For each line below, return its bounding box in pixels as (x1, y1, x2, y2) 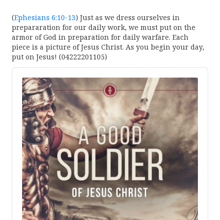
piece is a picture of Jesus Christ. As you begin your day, (12, 43, 204, 52)
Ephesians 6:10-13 (14, 13, 76, 22)
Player (12, 76, 34, 86)
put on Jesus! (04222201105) (12, 53, 107, 61)
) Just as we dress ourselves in (76, 13, 180, 22)
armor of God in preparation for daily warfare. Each (12, 33, 189, 42)
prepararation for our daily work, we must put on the (12, 23, 195, 32)
